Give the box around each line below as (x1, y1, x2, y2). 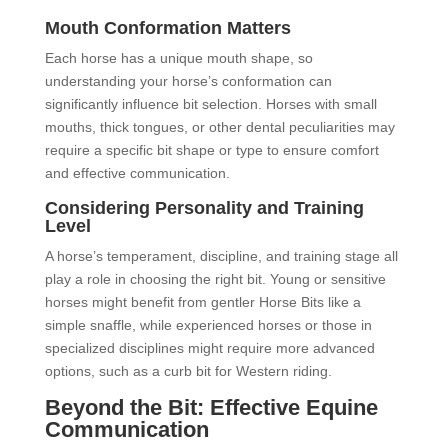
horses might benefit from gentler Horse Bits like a (44, 293, 361, 310)
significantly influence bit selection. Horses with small (44, 95, 377, 112)
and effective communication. (44, 164, 230, 181)
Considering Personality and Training (44, 197, 364, 218)
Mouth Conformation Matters (44, 17, 291, 38)
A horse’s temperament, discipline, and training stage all (44, 247, 398, 264)
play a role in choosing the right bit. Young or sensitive (44, 270, 386, 287)
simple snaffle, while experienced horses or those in (44, 316, 372, 333)
